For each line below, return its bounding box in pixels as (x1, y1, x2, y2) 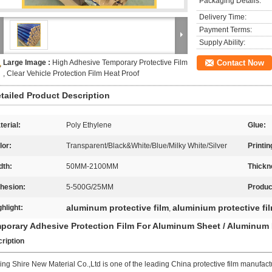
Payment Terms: (199, 25, 252, 34)
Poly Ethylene (66, 121, 112, 129)
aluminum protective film (66, 203, 169, 212)
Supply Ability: (199, 38, 245, 47)
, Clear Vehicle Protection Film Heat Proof (3, 69, 139, 78)
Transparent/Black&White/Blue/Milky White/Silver (66, 141, 227, 150)
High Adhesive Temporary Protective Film (52, 58, 188, 67)
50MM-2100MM (66, 162, 118, 171)
